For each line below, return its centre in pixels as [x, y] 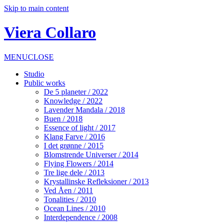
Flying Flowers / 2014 [79, 163]
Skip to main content [36, 8]
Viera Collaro [50, 33]
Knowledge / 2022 [73, 101]
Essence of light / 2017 [80, 127]
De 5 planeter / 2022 [76, 92]
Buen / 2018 [63, 118]
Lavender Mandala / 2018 [84, 110]
